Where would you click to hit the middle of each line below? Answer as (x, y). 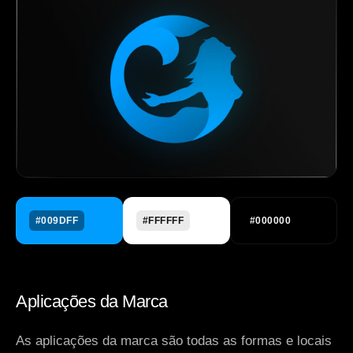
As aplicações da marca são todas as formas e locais (174, 341)
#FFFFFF (163, 221)
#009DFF (57, 221)
